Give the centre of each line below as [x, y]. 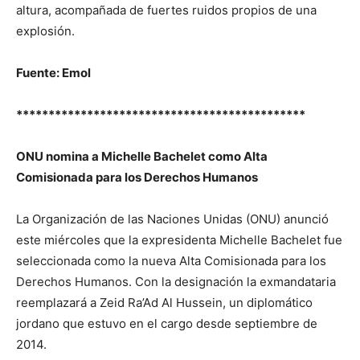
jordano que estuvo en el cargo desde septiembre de [167, 323]
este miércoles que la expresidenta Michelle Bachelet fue [179, 240]
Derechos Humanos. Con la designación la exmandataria [176, 282]
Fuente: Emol [53, 73]
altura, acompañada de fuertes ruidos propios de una [166, 10]
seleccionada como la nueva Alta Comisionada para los [171, 261]
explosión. [45, 31]
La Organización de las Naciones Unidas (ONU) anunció [172, 219]
